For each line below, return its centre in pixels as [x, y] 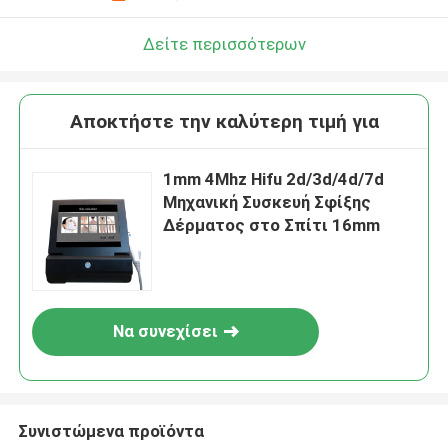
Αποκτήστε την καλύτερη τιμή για [224, 122]
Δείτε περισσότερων [224, 43]
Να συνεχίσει [165, 331]
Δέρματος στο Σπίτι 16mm [272, 225]
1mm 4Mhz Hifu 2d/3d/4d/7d [274, 179]
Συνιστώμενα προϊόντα [110, 430]
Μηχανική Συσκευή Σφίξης [267, 202]
